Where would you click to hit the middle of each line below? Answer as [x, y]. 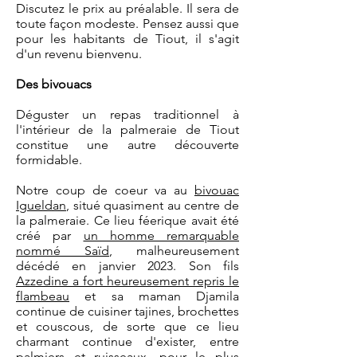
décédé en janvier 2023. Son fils [127, 266]
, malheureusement [174, 251]
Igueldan [41, 205]
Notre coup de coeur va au [105, 190]
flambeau [43, 296]
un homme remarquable [161, 235]
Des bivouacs [54, 84]
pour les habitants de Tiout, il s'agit [127, 39]
